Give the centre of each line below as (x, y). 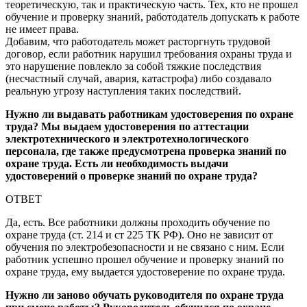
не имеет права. (42, 29)
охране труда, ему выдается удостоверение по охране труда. (145, 271)
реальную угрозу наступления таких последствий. (123, 90)
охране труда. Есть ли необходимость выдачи (117, 163)
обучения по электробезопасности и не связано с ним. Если (145, 247)
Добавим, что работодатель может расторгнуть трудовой (138, 41)
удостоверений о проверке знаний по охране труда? (132, 175)
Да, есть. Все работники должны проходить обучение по (138, 222)
